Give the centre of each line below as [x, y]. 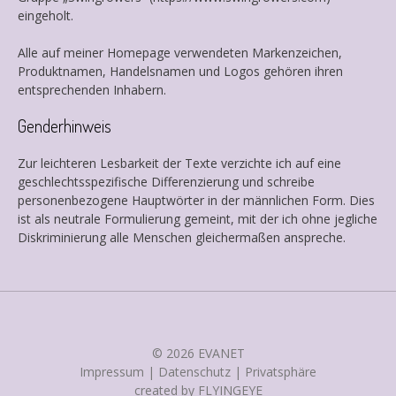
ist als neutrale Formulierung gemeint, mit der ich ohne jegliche [198, 218]
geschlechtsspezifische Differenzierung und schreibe [166, 181]
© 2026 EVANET [198, 353]
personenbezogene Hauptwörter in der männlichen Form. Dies [196, 200]
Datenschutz [194, 371]
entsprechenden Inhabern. [92, 89]
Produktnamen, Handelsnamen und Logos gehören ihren [180, 71]
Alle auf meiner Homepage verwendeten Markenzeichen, [180, 52]
